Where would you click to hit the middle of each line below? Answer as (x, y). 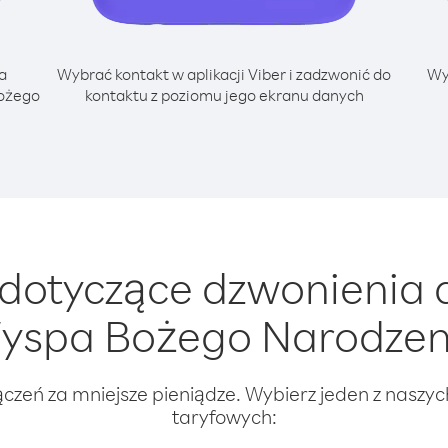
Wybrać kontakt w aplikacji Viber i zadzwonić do (224, 74)
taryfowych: (224, 416)
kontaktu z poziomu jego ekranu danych (224, 95)
